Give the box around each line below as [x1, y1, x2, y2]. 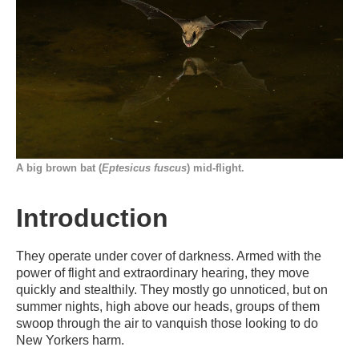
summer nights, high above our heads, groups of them [16, 299, 320, 313]
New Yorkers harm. [16, 333, 127, 347]
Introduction [16, 203, 168, 232]
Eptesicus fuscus [102, 161, 187, 174]
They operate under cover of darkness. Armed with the [16, 248, 321, 263]
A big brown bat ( [16, 161, 102, 174]
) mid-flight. [187, 161, 244, 174]
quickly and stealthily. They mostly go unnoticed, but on [16, 282, 328, 296]
